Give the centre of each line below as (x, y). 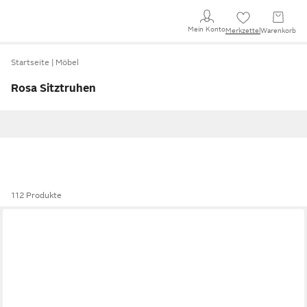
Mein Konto (207, 29)
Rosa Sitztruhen (53, 88)
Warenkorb (278, 30)
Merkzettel (243, 30)
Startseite (30, 62)
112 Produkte (36, 195)
